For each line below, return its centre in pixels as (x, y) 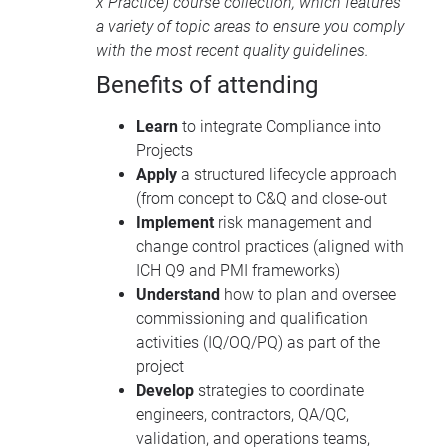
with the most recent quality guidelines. (232, 51)
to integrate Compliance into (279, 127)
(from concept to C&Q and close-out (261, 199)
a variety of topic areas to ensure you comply (250, 27)
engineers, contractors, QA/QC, (242, 415)
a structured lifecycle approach (287, 175)
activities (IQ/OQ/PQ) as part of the (258, 343)
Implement (175, 223)
